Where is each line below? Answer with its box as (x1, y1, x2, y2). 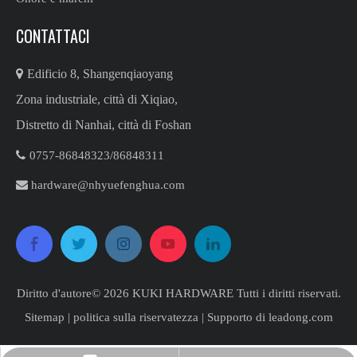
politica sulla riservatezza (73, 311, 198, 324)
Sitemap (24, 311, 65, 324)
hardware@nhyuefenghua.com (31, 178, 185, 191)
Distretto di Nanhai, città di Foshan (16, 118, 191, 131)
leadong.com (268, 311, 333, 324)
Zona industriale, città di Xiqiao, (16, 92, 178, 106)
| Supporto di (198, 311, 269, 324)
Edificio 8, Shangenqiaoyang (27, 67, 173, 80)
